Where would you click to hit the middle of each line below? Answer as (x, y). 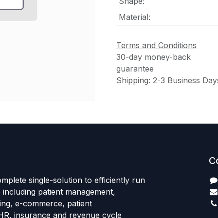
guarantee (135, 68)
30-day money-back (154, 57)
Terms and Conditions (156, 45)
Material (133, 17)
